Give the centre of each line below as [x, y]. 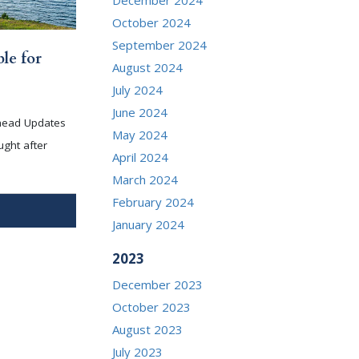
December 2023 [158, 284]
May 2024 [140, 134]
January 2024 [149, 224]
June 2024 [140, 112]
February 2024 [153, 202]
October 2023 [152, 307]
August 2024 [148, 67]
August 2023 [148, 329]
